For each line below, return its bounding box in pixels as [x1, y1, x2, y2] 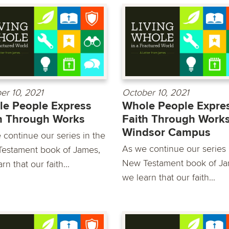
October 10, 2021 [122, 87, 189, 99]
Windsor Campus [122, 126, 211, 140]
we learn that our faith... [122, 172, 215, 184]
